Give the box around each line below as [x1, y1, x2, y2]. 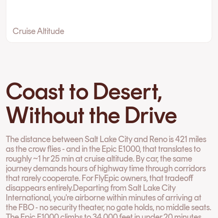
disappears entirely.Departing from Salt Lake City [6, 182, 176, 193]
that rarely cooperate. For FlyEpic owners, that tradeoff [6, 172, 194, 183]
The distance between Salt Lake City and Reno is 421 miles [6, 133, 207, 144]
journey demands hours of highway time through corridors [6, 163, 206, 173]
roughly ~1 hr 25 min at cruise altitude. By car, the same [6, 153, 193, 163]
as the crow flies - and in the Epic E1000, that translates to [6, 143, 201, 154]
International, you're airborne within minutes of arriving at [6, 192, 202, 202]
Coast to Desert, [6, 77, 162, 105]
